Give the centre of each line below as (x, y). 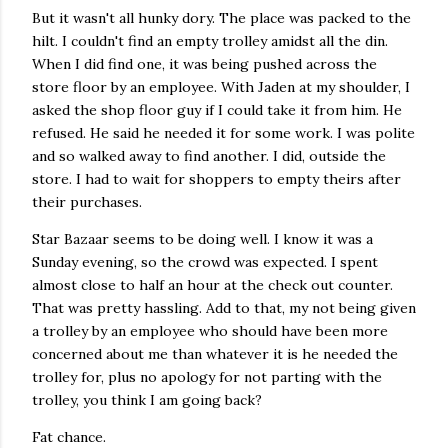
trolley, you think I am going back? (147, 400)
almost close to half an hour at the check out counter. (212, 285)
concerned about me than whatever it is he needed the (215, 354)
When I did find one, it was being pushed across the (204, 64)
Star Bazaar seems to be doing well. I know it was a (202, 239)
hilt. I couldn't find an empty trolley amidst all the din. (210, 41)
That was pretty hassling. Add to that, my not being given (224, 308)
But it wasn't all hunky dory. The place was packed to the (221, 18)
